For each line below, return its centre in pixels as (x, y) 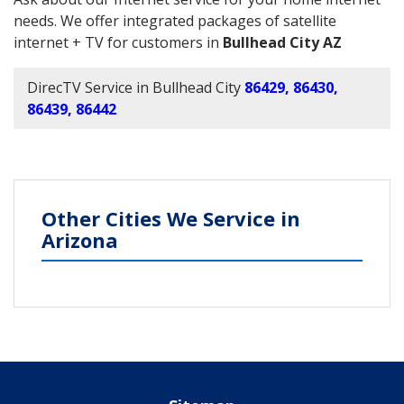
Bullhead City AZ (282, 42)
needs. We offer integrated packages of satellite (175, 20)
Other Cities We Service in (171, 218)
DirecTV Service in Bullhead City (134, 87)
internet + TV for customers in (118, 42)
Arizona (80, 239)
